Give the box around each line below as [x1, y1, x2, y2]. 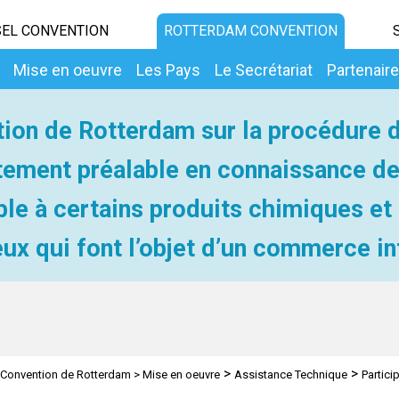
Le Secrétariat [215, 61, 313, 79]
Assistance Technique [233, 368, 347, 381]
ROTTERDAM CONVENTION [163, 22, 338, 39]
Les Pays [136, 61, 200, 79]
